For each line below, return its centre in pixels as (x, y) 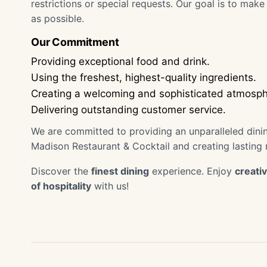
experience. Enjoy (192, 171)
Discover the (61, 171)
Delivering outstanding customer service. (128, 110)
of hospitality (61, 186)
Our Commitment (75, 42)
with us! (110, 186)
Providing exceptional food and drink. (120, 61)
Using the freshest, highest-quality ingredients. (144, 77)
